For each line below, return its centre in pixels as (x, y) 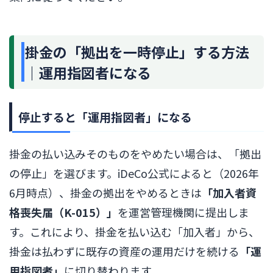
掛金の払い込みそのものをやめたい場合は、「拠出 (135, 153)
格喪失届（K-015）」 (63, 212)
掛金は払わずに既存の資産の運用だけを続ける (124, 251)
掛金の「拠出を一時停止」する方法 (137, 51)
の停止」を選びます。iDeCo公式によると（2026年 (134, 173)
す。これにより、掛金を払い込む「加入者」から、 (134, 231)
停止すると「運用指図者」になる (105, 116)
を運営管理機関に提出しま (183, 212)
